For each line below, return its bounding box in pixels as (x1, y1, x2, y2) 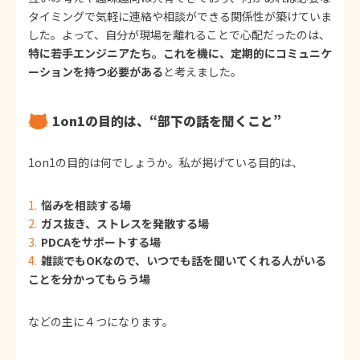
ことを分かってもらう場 (28, 270, 150, 287)
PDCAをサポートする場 (41, 233, 161, 250)
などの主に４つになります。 (28, 313, 174, 329)
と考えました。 (163, 63, 242, 80)
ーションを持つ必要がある (28, 63, 163, 80)
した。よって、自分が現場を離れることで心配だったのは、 (28, 26, 330, 43)
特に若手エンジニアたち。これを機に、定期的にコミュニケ (28, 44, 332, 61)
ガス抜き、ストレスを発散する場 (41, 215, 209, 231)
